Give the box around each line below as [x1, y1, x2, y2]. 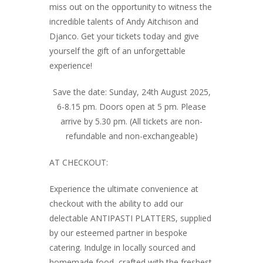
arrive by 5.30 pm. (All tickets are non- [60, 116, 203, 127]
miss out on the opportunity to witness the [49, 1, 212, 12]
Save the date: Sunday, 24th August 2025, [52, 86, 211, 97]
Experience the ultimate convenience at [49, 183, 198, 194]
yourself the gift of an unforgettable [49, 45, 186, 56]
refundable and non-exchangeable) [65, 130, 198, 141]
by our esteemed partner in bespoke [49, 227, 187, 238]
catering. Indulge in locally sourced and [49, 242, 195, 253]
